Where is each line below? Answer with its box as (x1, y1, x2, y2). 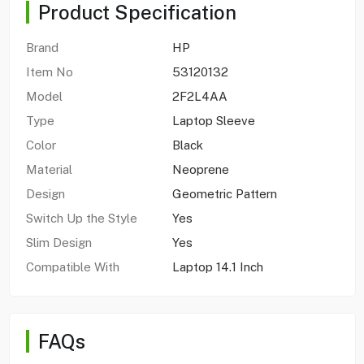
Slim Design (25, 235, 92, 249)
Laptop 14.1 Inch (171, 259, 266, 274)
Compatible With (25, 259, 119, 274)
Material (25, 162, 72, 176)
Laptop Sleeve (171, 113, 255, 128)
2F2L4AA (171, 89, 227, 103)
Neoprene (171, 162, 229, 176)
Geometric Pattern (171, 186, 277, 201)
